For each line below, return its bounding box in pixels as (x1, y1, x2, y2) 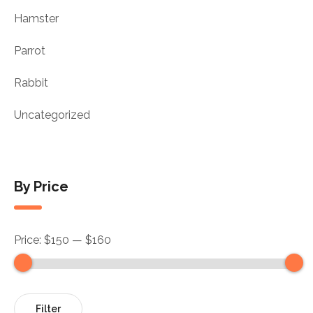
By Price (14, 178, 68, 195)
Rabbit (14, 76, 48, 89)
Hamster (14, 12, 59, 25)
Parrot (14, 44, 45, 57)
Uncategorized (14, 108, 90, 122)
